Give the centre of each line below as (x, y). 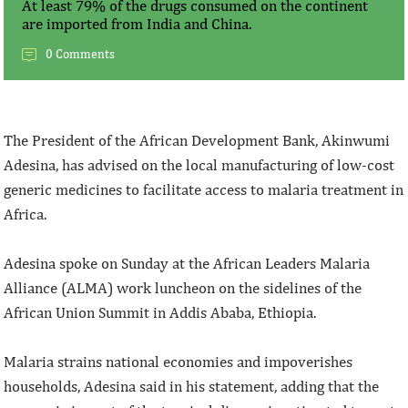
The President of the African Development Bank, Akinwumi (197, 141)
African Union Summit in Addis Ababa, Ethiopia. (160, 313)
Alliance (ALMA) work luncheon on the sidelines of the (183, 288)
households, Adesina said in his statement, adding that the (192, 387)
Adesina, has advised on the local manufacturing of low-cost (199, 165)
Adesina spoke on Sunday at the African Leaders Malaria (187, 264)
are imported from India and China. (137, 24)
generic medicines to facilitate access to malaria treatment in (204, 190)
